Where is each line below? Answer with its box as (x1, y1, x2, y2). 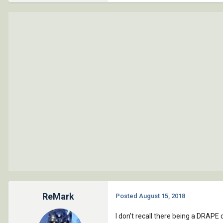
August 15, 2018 (139, 192, 185, 200)
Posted (115, 192, 139, 200)
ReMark (42, 191, 74, 202)
